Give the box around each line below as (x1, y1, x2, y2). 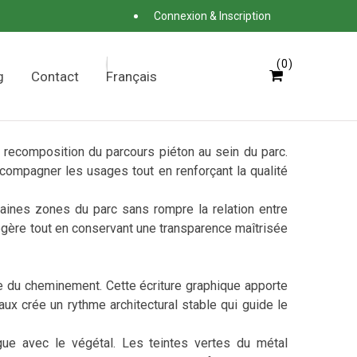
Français (106, 68, 157, 84)
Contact (31, 68, 79, 84)
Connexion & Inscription (154, 9, 272, 22)
